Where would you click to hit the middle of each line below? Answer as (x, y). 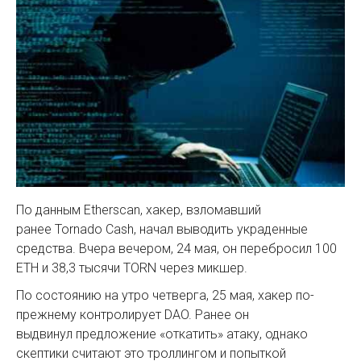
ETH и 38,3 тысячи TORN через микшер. (132, 268)
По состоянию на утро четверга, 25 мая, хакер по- (165, 296)
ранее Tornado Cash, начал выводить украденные (162, 230)
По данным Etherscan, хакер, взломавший (139, 210)
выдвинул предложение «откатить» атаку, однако (162, 334)
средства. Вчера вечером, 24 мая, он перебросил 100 (176, 249)
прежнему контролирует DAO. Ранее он (133, 315)
